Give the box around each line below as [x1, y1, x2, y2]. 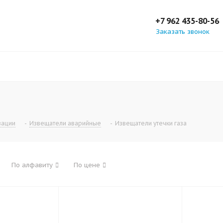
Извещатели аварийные [29, 119, 101, 127]
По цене [74, 161, 100, 169]
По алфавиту [11, 161, 53, 169]
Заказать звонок [156, 27, 210, 36]
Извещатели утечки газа [115, 119, 187, 127]
